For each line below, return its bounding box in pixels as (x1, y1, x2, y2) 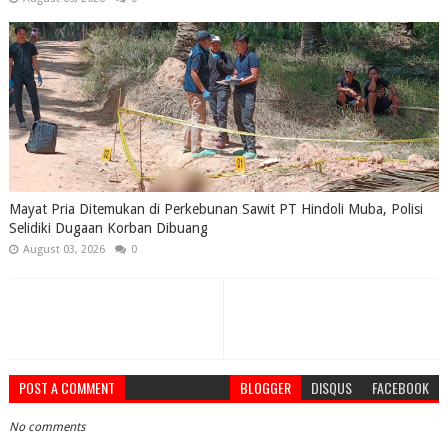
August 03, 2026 (22, 242, 105, 256)
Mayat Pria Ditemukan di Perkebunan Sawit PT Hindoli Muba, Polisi (8, 200, 423, 217)
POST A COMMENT (18, 376, 115, 398)
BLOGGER (240, 376, 292, 398)
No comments (8, 419, 85, 434)
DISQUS (311, 376, 353, 398)
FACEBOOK (372, 376, 430, 398)
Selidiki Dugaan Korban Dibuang (8, 219, 208, 236)
